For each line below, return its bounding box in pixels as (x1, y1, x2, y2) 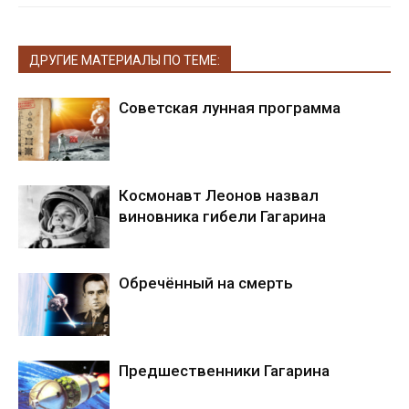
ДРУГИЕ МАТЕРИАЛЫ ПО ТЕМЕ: (29, 52, 220, 68)
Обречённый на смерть (119, 273, 293, 292)
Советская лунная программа (119, 98, 341, 117)
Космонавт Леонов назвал (119, 185, 319, 204)
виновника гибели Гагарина (119, 206, 326, 225)
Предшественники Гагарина (119, 361, 330, 380)
